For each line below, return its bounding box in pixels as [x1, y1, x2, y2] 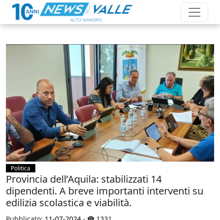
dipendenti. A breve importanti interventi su [6, 184, 203, 197]
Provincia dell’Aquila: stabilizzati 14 [6, 172, 162, 186]
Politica [11, 164, 30, 172]
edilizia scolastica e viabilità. [6, 195, 132, 209]
